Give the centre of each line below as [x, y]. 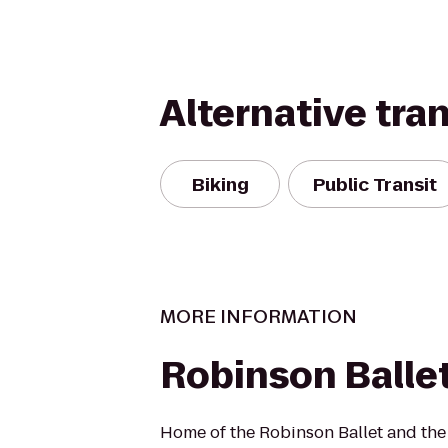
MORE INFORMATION [258, 316]
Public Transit [375, 184]
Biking [220, 184]
